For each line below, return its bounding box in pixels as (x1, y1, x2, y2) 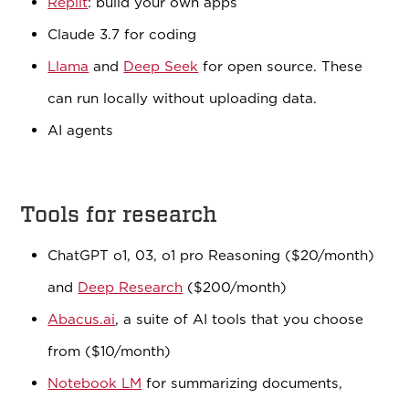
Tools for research (20, 201, 218, 228)
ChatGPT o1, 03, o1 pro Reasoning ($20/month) (47, 246, 375, 265)
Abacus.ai (47, 310, 116, 329)
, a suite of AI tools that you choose (115, 310, 364, 329)
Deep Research (78, 278, 184, 297)
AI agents (47, 121, 114, 140)
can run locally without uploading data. (47, 89, 318, 108)
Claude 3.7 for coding (47, 26, 197, 44)
